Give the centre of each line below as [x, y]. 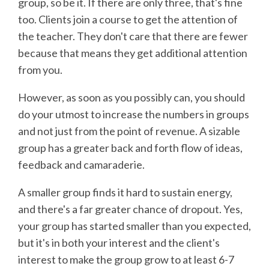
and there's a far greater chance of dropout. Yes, [130, 209]
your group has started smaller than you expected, [134, 226]
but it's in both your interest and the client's [119, 243]
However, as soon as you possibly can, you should [131, 98]
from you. [40, 70]
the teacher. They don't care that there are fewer [133, 36]
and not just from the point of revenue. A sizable [129, 131]
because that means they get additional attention [133, 53]
